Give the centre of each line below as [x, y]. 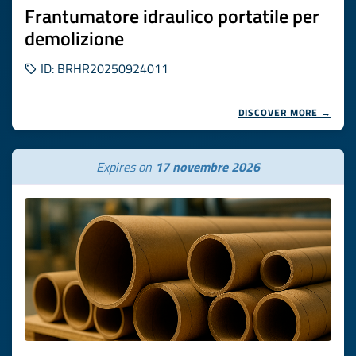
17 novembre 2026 [207, 167]
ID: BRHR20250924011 [103, 68]
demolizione [74, 38]
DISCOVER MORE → [284, 112]
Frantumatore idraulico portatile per [172, 16]
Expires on [126, 167]
